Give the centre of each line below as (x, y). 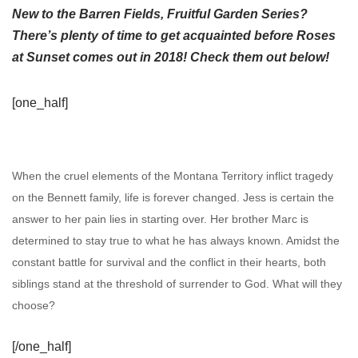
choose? (34, 305)
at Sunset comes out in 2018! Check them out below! (171, 58)
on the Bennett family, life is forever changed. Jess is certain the (173, 197)
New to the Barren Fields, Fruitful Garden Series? (160, 14)
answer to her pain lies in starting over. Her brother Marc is (160, 219)
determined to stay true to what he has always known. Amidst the (176, 240)
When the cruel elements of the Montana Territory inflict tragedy (173, 175)
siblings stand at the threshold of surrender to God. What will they (177, 283)
